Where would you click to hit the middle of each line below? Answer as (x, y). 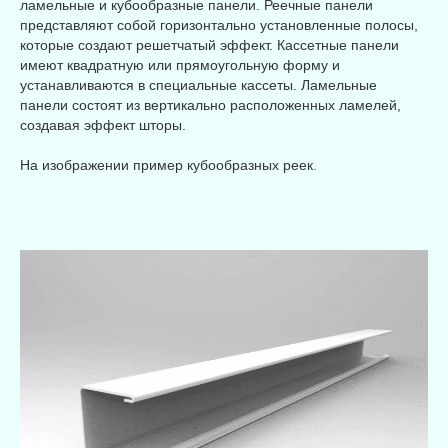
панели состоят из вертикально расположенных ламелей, (210, 104)
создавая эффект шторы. (103, 124)
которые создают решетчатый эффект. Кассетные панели (209, 44)
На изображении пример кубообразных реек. (168, 164)
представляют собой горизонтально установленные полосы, (219, 24)
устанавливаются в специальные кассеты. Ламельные (198, 84)
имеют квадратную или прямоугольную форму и (180, 64)
